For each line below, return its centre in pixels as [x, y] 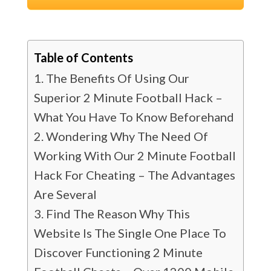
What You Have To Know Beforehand [134, 117]
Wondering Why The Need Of [127, 136]
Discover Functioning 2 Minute [118, 252]
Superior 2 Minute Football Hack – [128, 97]
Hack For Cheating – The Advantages [134, 175]
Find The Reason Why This [118, 214]
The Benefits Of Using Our [117, 78]
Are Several [65, 194]
